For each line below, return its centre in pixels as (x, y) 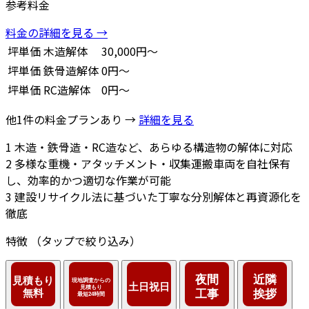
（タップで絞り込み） (86, 241)
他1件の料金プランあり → (72, 120)
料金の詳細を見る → (57, 33)
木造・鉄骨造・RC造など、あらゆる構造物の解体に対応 (153, 147)
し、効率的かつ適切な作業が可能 (88, 180)
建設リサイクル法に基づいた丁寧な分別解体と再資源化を (158, 197)
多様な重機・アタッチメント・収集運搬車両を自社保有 (152, 164)
